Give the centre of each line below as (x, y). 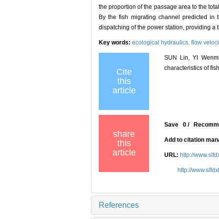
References (119, 205)
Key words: (115, 43)
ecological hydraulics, (162, 43)
